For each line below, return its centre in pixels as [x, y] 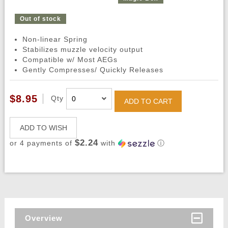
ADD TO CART [148, 102]
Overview [44, 218]
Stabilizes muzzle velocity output [82, 50]
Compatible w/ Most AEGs [70, 60]
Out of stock [40, 19]
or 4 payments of [42, 143]
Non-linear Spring [55, 39]
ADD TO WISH [43, 128]
